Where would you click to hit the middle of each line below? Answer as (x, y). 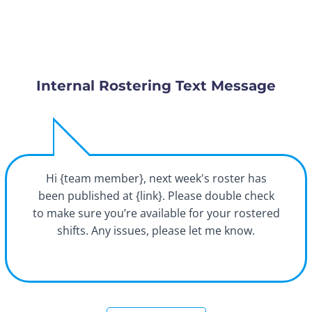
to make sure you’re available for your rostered (156, 213)
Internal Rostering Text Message (156, 86)
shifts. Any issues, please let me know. (156, 231)
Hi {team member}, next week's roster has (156, 179)
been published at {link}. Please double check (156, 196)
